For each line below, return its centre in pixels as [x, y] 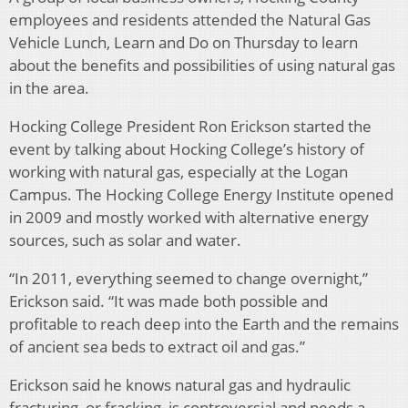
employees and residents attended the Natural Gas [190, 20]
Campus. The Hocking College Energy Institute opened [201, 195]
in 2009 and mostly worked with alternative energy [189, 218]
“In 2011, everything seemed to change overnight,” [189, 279]
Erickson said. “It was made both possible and [168, 301]
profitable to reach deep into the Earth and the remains [204, 324]
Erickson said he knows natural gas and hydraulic [180, 385]
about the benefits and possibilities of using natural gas [202, 66]
